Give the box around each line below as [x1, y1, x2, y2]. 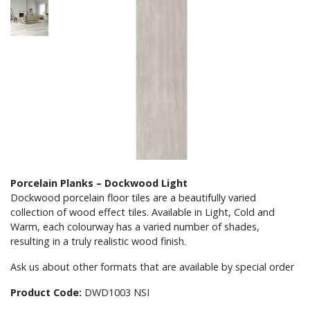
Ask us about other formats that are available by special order [10, 259, 294, 273]
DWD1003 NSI [84, 285, 149, 299]
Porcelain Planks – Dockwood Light [10, 176, 188, 190]
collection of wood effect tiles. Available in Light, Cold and [10, 205, 275, 219]
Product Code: [10, 285, 84, 299]
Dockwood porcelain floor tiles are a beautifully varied [10, 190, 256, 204]
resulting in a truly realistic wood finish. [10, 234, 186, 248]
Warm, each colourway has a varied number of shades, [10, 219, 259, 233]
